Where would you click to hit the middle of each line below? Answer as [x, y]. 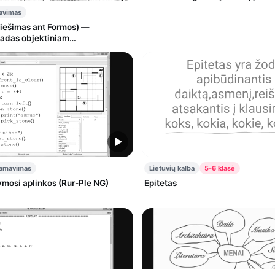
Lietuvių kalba [172, 168]
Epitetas [161, 183]
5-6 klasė [220, 168]
